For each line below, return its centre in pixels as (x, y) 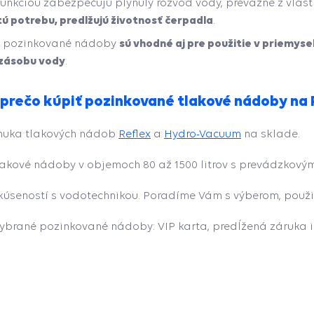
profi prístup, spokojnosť (55, 304)
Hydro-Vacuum (203, 133)
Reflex (135, 133)
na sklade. (272, 133)
